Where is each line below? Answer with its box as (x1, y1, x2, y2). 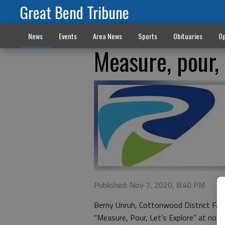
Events (58, 31, 77, 41)
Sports (138, 31, 157, 41)
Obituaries (173, 31, 202, 41)
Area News (92, 31, 122, 41)
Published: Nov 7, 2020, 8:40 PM (94, 179, 205, 191)
